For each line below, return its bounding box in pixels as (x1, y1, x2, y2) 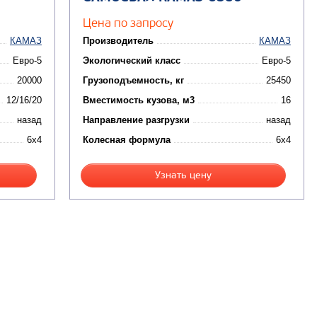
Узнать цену (154, 168, 212, 181)
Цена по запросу (82, 15, 173, 30)
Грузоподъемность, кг (82, 74, 184, 86)
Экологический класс (82, 54, 180, 66)
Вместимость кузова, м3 (82, 94, 195, 105)
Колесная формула (82, 134, 171, 145)
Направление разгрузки (82, 114, 190, 125)
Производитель (82, 35, 154, 46)
